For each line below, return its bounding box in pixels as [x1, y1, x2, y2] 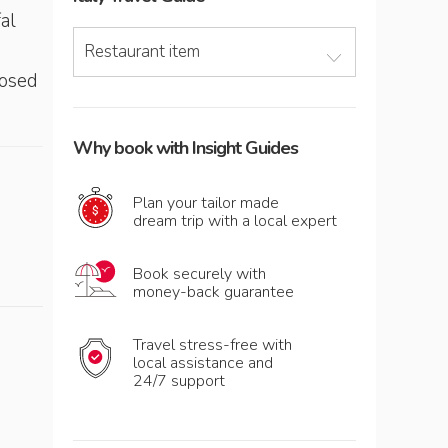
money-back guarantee [133, 281, 294, 303]
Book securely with [133, 263, 266, 285]
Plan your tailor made [133, 192, 279, 214]
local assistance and [133, 352, 273, 374]
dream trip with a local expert [133, 210, 337, 232]
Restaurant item [84, 40, 200, 63]
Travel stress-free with [133, 334, 292, 356]
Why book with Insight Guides [73, 136, 298, 160]
